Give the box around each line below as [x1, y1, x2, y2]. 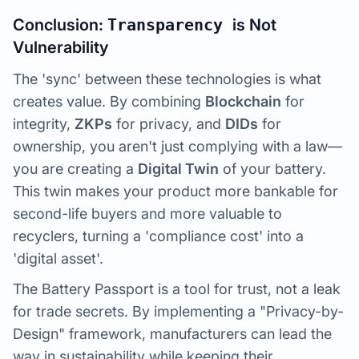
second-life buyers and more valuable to [13, 205, 282, 222]
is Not [232, 15, 276, 34]
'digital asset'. [13, 250, 103, 267]
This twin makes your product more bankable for [13, 183, 338, 200]
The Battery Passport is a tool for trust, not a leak [13, 280, 341, 297]
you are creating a [13, 160, 138, 177]
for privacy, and [112, 115, 225, 132]
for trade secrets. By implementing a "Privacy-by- [13, 303, 344, 320]
